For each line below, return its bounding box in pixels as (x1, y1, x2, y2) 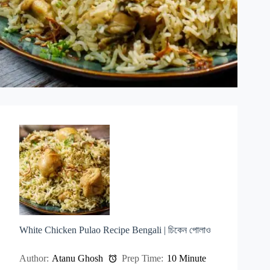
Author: (19, 253, 49, 263)
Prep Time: (119, 253, 164, 263)
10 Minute (167, 253, 207, 263)
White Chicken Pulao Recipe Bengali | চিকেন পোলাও (19, 224, 211, 235)
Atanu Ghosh (52, 253, 103, 263)
